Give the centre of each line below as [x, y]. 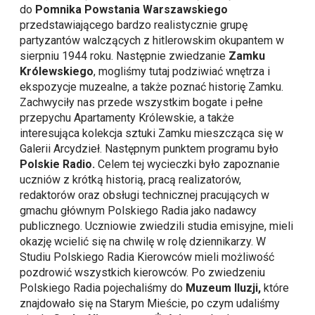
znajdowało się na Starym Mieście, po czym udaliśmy [150, 304]
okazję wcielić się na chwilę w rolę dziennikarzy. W [143, 242]
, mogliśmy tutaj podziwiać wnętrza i [182, 72]
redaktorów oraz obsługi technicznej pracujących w [145, 195]
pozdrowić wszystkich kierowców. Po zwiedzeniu [143, 273]
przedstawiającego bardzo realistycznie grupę [134, 25]
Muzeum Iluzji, [225, 288]
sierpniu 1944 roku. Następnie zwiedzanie [124, 56]
